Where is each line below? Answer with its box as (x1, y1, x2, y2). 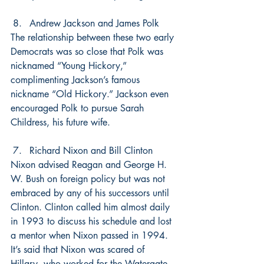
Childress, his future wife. (11, 116, 110, 128)
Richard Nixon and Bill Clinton (29, 144, 153, 157)
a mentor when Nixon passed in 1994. (11, 229, 171, 242)
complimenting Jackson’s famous (11, 74, 143, 86)
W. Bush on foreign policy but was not (11, 173, 168, 185)
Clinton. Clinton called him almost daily (11, 201, 173, 213)
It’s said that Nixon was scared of (11, 243, 147, 256)
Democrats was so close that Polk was (11, 45, 166, 58)
